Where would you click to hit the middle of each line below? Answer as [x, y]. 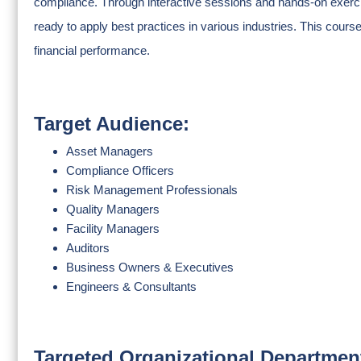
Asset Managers [110, 151]
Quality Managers [113, 209]
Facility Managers [113, 228]
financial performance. [92, 50]
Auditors [89, 248]
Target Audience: [112, 124]
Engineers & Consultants [131, 286]
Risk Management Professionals [152, 190]
